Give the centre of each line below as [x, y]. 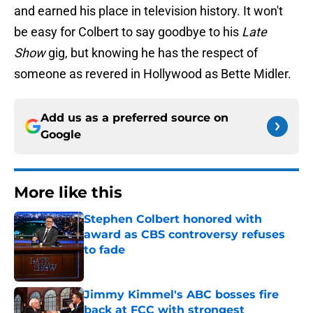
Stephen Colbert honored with [173, 219]
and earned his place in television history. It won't [148, 11]
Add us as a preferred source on [134, 118]
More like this [68, 193]
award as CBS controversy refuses [184, 235]
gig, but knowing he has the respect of [153, 53]
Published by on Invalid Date [144, 264]
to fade [104, 250]
